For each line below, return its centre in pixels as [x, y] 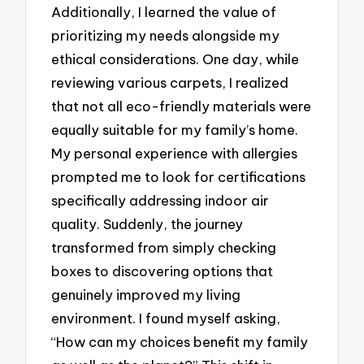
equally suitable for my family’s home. [175, 129]
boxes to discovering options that [162, 271]
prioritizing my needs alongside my [166, 35]
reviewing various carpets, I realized [170, 82]
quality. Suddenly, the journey [147, 223]
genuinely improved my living [146, 294]
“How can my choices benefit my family [180, 341]
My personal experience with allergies [175, 153]
